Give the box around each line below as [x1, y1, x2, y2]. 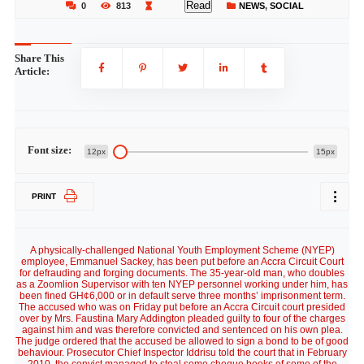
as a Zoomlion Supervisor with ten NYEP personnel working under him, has [16, 279, 348, 290]
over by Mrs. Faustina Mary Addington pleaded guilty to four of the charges [19, 313, 345, 324]
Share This [14, 52, 64, 64]
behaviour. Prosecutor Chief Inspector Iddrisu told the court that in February [17, 347, 347, 358]
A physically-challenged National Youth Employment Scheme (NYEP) [29, 245, 335, 256]
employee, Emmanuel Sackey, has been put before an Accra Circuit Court [20, 256, 344, 267]
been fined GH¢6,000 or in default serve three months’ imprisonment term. [19, 290, 345, 301]
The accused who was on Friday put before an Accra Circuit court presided [19, 301, 345, 313]
